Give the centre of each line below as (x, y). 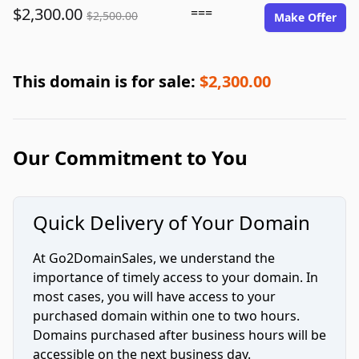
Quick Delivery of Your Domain (171, 222)
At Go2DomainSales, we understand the (154, 258)
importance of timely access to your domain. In (175, 277)
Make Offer (305, 17)
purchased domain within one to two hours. (166, 316)
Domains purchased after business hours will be (179, 335)
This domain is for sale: (106, 81)
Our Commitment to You (130, 157)
